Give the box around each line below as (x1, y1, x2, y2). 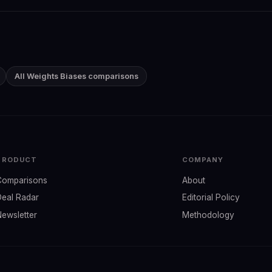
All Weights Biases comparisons (15, 71, 138, 81)
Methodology (182, 210, 234, 220)
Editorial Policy (182, 192, 240, 203)
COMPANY (182, 155, 224, 164)
